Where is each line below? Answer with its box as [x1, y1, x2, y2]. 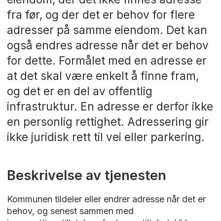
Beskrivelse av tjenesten [6, 167, 166, 184]
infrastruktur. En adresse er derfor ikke [6, 99, 213, 113]
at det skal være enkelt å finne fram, [6, 69, 199, 82]
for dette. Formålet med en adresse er [6, 53, 207, 67]
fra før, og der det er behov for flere [6, 7, 195, 21]
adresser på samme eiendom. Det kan [6, 23, 207, 37]
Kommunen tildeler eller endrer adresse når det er [6, 193, 206, 204]
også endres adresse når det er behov [6, 38, 209, 52]
